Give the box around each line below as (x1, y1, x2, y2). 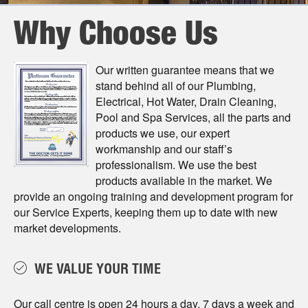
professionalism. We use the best (96, 156, 256, 173)
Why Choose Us (14, 20, 218, 53)
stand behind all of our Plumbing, (96, 77, 256, 93)
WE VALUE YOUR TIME (34, 263, 161, 278)
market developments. (14, 219, 121, 236)
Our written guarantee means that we (96, 61, 274, 78)
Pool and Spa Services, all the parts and (96, 109, 291, 125)
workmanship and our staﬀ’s (96, 140, 232, 157)
